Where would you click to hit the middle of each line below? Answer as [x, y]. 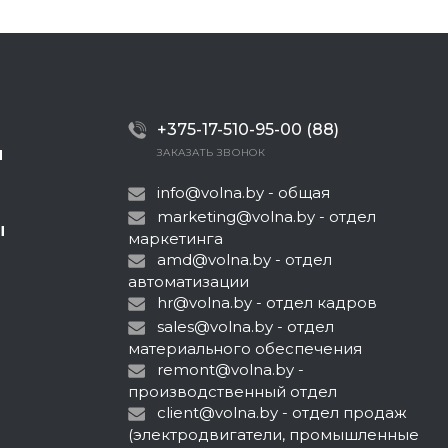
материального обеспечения [245, 348]
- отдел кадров [314, 302]
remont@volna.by [225, 369]
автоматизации [188, 281]
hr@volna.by [204, 302]
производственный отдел [232, 391]
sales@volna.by [215, 326]
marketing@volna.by [236, 216]
